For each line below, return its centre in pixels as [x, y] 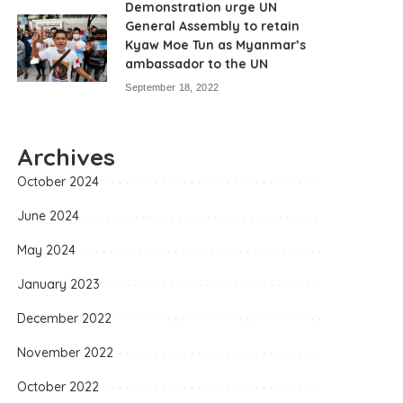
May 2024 [47, 250]
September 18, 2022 [172, 88]
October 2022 [58, 386]
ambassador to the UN [197, 63]
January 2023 [59, 284]
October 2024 [58, 181]
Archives [67, 157]
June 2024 [49, 215]
